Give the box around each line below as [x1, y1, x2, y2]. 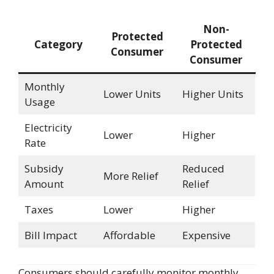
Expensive [182, 228, 231, 243]
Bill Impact [24, 228, 77, 243]
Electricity [24, 120, 72, 135]
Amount [24, 177, 64, 191]
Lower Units [103, 87, 161, 102]
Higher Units [182, 87, 243, 102]
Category [34, 37, 83, 52]
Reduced [182, 161, 224, 176]
